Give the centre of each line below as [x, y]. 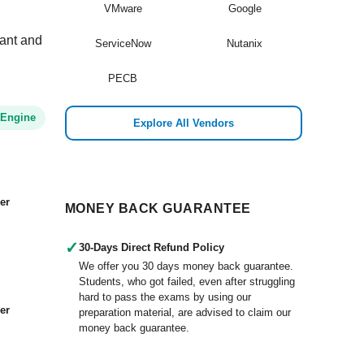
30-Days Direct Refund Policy [152, 247]
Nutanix [245, 43]
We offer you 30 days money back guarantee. [186, 266]
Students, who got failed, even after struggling [187, 282]
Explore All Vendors [184, 123]
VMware [123, 9]
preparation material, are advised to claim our [185, 312]
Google [245, 9]
